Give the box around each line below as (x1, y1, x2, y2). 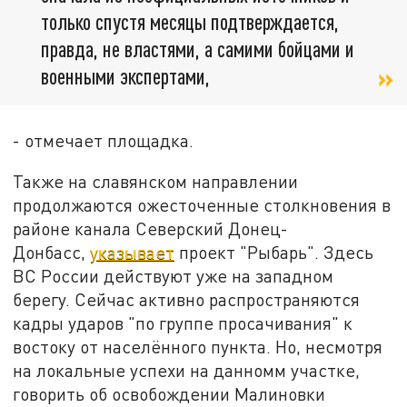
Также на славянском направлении (13, 171, 299, 193)
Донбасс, (13, 242, 91, 263)
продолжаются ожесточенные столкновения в (13, 194, 392, 216)
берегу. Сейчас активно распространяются (13, 289, 361, 311)
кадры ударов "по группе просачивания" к (13, 313, 353, 334)
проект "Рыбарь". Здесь (174, 242, 374, 263)
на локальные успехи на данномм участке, (13, 360, 361, 382)
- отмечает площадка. (13, 129, 194, 151)
